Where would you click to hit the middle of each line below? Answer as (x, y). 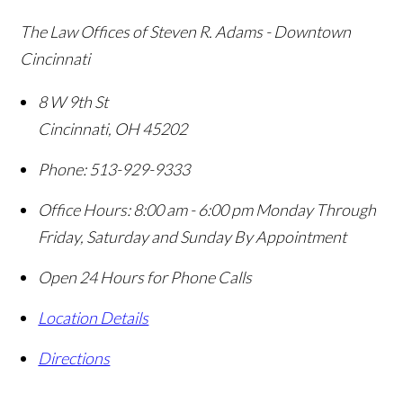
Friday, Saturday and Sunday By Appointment (193, 237)
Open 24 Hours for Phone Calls (145, 278)
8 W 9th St (73, 102)
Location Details (94, 318)
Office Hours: (85, 210)
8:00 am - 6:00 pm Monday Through (255, 210)
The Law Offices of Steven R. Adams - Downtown (186, 32)
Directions (74, 358)
